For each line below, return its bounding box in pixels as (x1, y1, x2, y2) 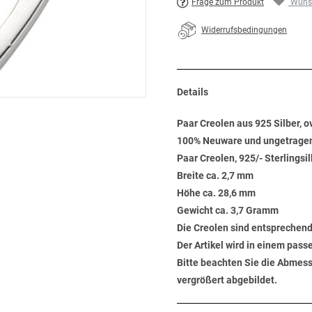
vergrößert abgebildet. (177, 274, 277, 286)
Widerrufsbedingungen (201, 25, 287, 36)
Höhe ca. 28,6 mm (177, 187, 256, 198)
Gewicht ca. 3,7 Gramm (177, 205, 279, 216)
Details (177, 86, 208, 97)
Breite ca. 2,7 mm (177, 170, 253, 181)
